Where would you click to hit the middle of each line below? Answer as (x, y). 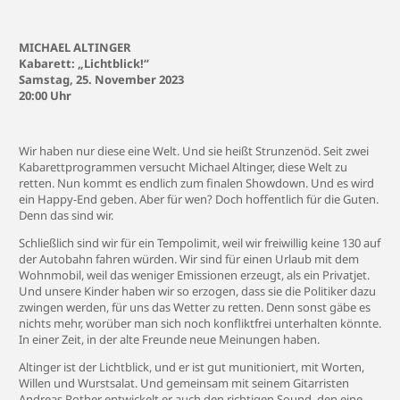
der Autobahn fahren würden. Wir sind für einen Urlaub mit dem (189, 259)
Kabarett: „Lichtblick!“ (84, 63)
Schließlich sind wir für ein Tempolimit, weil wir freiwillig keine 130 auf (200, 243)
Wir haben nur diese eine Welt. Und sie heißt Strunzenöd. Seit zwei (194, 151)
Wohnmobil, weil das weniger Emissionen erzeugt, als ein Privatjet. (194, 275)
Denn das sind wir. (66, 215)
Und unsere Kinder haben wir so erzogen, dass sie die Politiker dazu (197, 291)
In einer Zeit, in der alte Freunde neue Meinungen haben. (169, 339)
